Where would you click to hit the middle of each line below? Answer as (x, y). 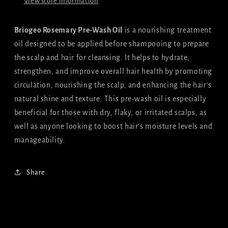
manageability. (40, 140)
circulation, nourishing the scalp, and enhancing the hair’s (113, 85)
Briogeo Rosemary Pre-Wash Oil (68, 30)
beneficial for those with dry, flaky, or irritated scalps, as (110, 112)
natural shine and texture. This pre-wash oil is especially (110, 98)
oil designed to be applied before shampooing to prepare (111, 44)
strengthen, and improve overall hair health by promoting (113, 71)
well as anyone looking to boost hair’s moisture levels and (113, 126)
